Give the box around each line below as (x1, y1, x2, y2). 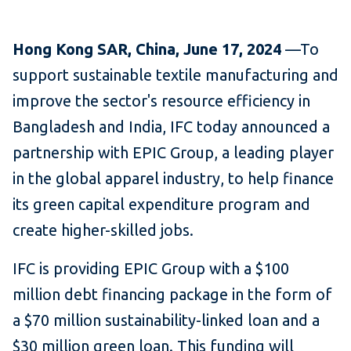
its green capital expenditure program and (13, 194, 310, 213)
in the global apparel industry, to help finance (13, 168, 334, 187)
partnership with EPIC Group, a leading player (13, 143, 334, 161)
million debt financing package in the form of (13, 284, 332, 303)
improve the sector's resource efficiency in (13, 91, 310, 110)
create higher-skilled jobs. (13, 220, 194, 239)
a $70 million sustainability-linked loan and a (13, 310, 320, 329)
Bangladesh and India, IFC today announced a (13, 117, 330, 136)
